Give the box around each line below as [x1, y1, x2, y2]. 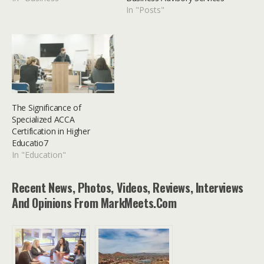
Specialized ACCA [12, 113, 75, 125]
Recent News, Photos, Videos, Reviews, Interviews [12, 178, 243, 196]
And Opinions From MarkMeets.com [12, 193, 177, 212]
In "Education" [12, 148, 66, 160]
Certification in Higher [12, 125, 90, 137]
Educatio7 [12, 137, 48, 148]
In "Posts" [126, 4, 164, 16]
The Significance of [12, 101, 81, 113]
